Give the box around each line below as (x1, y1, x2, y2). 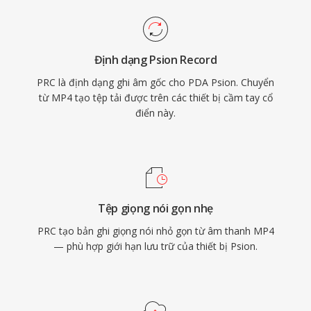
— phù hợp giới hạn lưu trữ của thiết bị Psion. (53, 239, 258, 253)
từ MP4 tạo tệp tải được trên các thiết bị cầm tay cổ (38, 91, 273, 104)
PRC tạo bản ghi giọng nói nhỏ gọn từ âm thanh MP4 (37, 224, 274, 237)
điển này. (135, 106, 176, 119)
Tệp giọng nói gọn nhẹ (97, 201, 214, 216)
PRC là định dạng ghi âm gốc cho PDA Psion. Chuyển (37, 76, 274, 89)
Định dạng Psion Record (94, 52, 217, 67)
